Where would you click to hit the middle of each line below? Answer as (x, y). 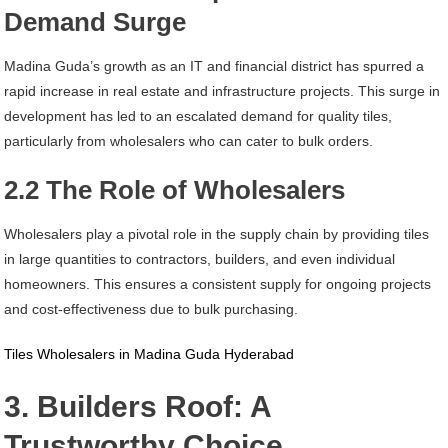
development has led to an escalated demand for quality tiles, (198, 116)
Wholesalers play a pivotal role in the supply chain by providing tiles (217, 234)
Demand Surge (95, 22)
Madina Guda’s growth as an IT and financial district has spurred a (214, 66)
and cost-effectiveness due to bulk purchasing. (151, 309)
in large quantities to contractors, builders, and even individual (200, 259)
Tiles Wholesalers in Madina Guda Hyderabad (149, 354)
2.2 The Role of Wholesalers (175, 190)
